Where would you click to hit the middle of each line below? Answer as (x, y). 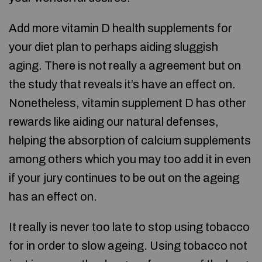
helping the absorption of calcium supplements (130, 140)
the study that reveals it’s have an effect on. (122, 84)
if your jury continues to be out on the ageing (124, 178)
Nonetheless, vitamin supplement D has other (127, 103)
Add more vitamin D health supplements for (120, 28)
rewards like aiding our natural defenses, (114, 122)
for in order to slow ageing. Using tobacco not (128, 246)
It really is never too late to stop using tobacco (129, 227)
